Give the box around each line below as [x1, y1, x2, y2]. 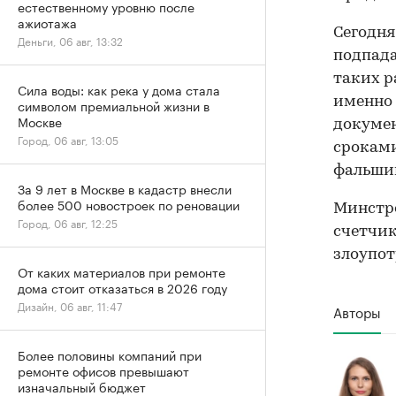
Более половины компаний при [18, 345, 202, 364]
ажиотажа [18, 12, 77, 32]
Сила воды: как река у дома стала [18, 80, 220, 99]
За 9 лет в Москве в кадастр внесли [18, 179, 232, 198]
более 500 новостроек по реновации [18, 194, 240, 214]
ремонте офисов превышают [18, 361, 189, 380]
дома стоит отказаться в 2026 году [18, 278, 227, 297]
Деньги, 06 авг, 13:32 [18, 32, 123, 49]
